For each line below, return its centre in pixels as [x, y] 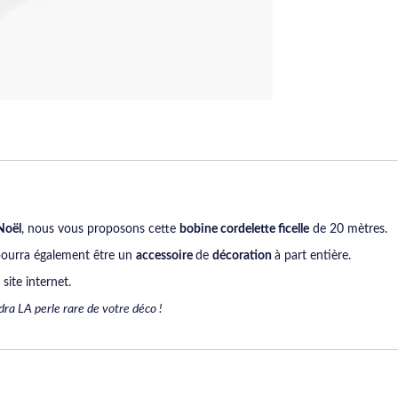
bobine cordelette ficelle [244, 229]
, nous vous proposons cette [100, 229]
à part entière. [313, 255]
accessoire [166, 255]
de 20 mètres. [348, 229]
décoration [243, 255]
